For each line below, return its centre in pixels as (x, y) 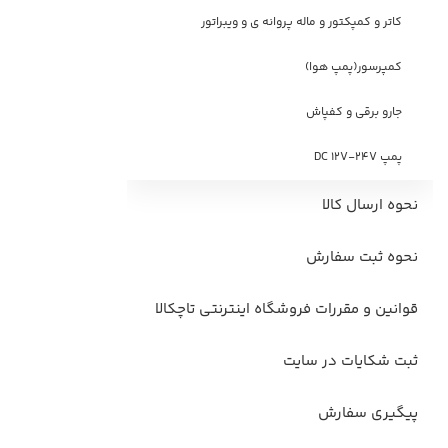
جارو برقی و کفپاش (354, 112)
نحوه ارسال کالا (369, 205)
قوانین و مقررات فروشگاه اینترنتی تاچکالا (286, 309)
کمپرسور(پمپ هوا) (354, 67)
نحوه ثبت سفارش (361, 257)
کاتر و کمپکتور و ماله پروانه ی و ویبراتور (302, 22)
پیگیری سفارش (367, 413)
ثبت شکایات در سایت (350, 361)
